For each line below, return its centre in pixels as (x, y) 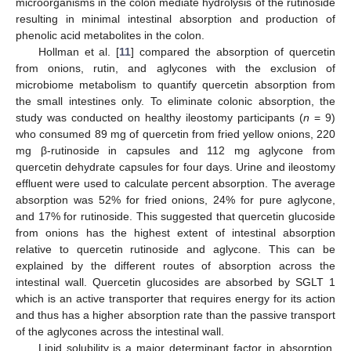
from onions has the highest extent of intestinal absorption (175, 232)
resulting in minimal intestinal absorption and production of (175, 18)
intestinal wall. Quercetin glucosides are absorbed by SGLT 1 (175, 282)
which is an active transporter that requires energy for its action (175, 298)
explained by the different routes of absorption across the (175, 265)
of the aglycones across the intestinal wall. (120, 331)
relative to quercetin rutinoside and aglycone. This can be (175, 249)
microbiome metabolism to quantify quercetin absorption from (175, 84)
